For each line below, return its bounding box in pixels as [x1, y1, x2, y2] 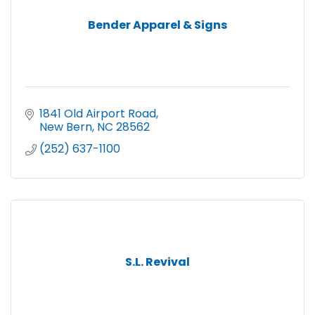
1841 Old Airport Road [39, 105, 156, 122]
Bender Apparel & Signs [88, 17, 227, 34]
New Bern [39, 119, 92, 136]
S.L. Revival [125, 254, 190, 271]
